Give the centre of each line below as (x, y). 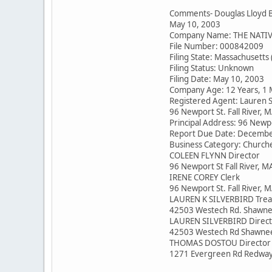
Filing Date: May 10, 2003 (217, 79)
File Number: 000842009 (216, 46)
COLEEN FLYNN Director (215, 155)
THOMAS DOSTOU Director (220, 243)
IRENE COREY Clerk (205, 177)
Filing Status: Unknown (212, 68)
